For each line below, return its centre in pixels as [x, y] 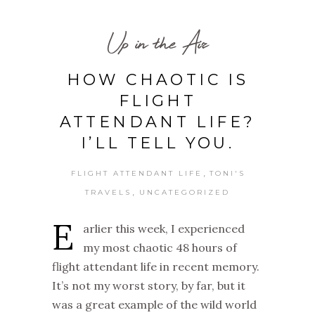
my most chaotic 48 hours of [160, 248]
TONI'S [228, 174]
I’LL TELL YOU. [157, 143]
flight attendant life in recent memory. [156, 267]
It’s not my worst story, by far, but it [149, 286]
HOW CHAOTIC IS [157, 80]
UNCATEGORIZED [184, 193]
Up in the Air [157, 43]
